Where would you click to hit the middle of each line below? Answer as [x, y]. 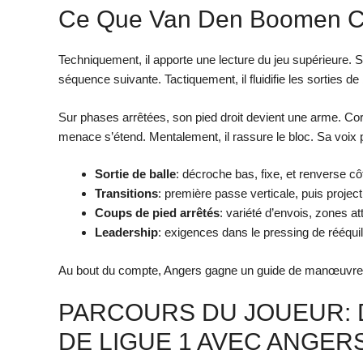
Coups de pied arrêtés [157, 213]
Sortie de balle [135, 174]
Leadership [126, 233]
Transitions [126, 194]
